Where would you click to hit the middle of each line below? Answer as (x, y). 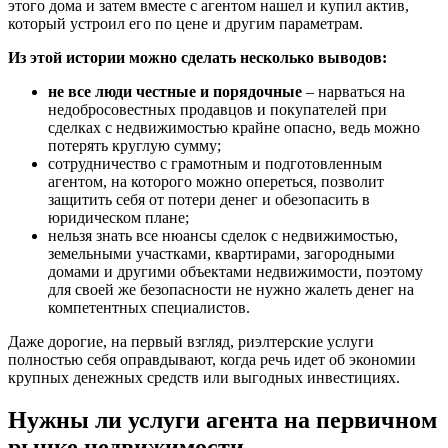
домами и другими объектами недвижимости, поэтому (235, 272)
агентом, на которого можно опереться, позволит (216, 182)
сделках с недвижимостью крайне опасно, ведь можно (234, 128)
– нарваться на (353, 92)
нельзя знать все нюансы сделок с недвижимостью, (223, 236)
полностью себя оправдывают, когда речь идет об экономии (212, 360)
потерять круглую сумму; (134, 146)
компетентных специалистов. (149, 308)
